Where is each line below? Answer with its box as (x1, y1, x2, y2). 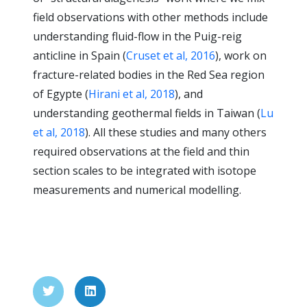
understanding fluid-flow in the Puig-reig (33, 28, 242, 44)
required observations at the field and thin (33, 143, 249, 159)
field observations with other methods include (33, 9, 268, 25)
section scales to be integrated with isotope (33, 162, 256, 178)
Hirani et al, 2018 (88, 86, 175, 101)
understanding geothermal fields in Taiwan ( (33, 105, 260, 121)
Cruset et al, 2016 (126, 47, 215, 63)
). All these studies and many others (85, 124, 267, 140)
